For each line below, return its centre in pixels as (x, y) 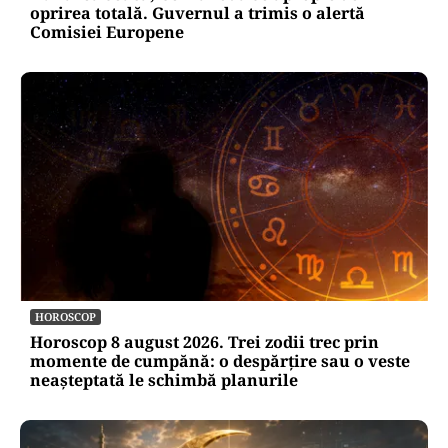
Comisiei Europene (107, 31)
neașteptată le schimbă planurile (164, 380)
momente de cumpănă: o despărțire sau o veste (220, 361)
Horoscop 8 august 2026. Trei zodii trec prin (204, 342)
